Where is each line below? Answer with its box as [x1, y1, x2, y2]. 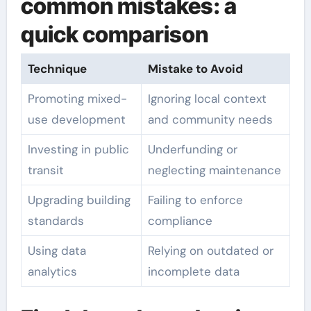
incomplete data [147, 263, 239, 279]
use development [27, 111, 126, 127]
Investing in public [27, 141, 129, 157]
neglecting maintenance [147, 162, 281, 178]
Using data [27, 242, 86, 258]
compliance [147, 212, 212, 228]
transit [27, 162, 64, 178]
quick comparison [20, 21, 208, 49]
